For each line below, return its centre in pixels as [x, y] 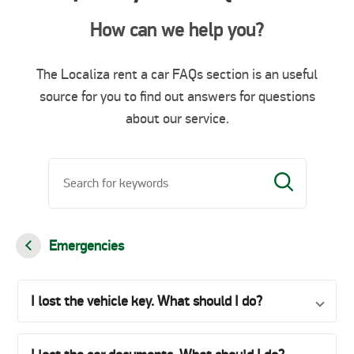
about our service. [177, 119]
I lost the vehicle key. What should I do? [147, 301]
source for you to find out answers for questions [177, 96]
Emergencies [87, 246]
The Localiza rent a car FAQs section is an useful [177, 74]
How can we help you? [177, 30]
